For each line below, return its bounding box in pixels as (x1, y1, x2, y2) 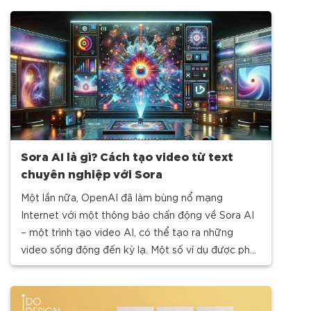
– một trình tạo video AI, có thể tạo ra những (21, 225, 233, 238)
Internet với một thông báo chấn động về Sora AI (21, 208, 254, 221)
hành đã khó (21, 260, 78, 273)
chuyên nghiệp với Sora (21, 165, 162, 180)
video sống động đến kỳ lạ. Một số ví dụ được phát (21, 242, 260, 255)
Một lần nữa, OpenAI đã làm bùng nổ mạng (21, 190, 223, 203)
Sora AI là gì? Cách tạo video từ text (21, 147, 233, 163)
